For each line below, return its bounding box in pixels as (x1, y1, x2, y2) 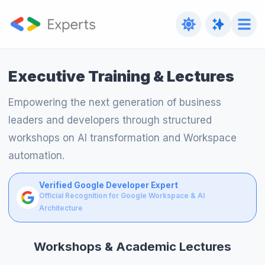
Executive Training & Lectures (8, 66, 234, 85)
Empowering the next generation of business (8, 96, 221, 109)
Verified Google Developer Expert (38, 180, 178, 190)
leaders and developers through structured (8, 114, 212, 127)
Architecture (38, 203, 83, 212)
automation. (8, 150, 64, 162)
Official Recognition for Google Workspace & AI (38, 190, 205, 200)
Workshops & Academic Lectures (34, 239, 231, 254)
